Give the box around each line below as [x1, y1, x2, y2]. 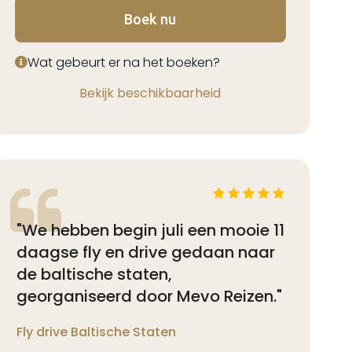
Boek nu [124, 11, 177, 27]
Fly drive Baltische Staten [16, 323, 176, 341]
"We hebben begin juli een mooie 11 [16, 219, 284, 241]
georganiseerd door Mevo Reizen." [16, 285, 282, 307]
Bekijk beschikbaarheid [79, 84, 222, 102]
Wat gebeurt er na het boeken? [27, 53, 220, 71]
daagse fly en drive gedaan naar [16, 241, 275, 263]
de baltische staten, [16, 263, 172, 285]
